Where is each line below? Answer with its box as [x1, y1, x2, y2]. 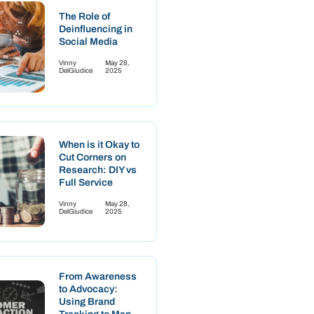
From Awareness [59, 271, 137, 282]
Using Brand [59, 296, 115, 307]
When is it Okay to [59, 139, 139, 150]
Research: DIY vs [59, 164, 137, 175]
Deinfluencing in [59, 23, 132, 34]
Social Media [59, 36, 118, 47]
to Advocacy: [59, 283, 118, 294]
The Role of [59, 11, 110, 22]
